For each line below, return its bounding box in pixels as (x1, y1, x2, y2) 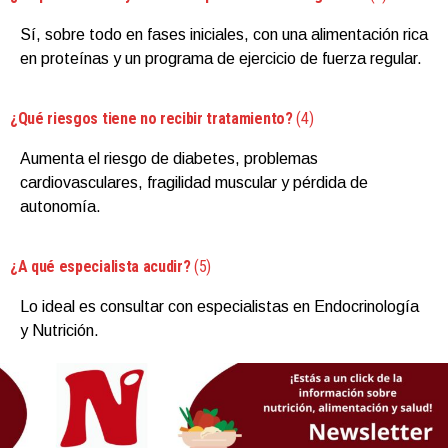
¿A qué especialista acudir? (10, 256, 191, 276)
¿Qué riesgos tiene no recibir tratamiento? (10, 108, 293, 128)
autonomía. (20, 197, 101, 215)
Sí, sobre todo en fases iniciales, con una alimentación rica (20, 25, 428, 43)
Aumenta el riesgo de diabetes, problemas (20, 149, 318, 167)
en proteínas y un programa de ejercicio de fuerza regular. (20, 49, 422, 67)
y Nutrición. (20, 321, 99, 339)
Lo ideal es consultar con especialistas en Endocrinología (20, 297, 419, 315)
